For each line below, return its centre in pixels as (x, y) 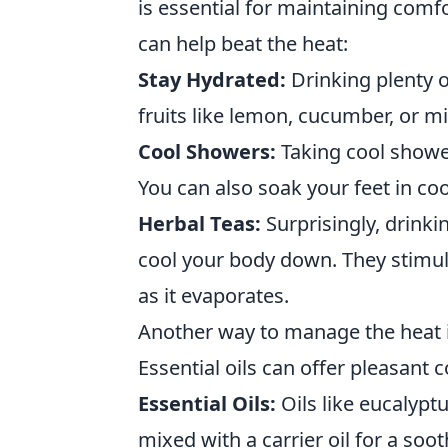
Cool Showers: (207, 151)
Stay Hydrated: (212, 79)
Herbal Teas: (199, 223)
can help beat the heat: (243, 43)
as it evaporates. (213, 295)
